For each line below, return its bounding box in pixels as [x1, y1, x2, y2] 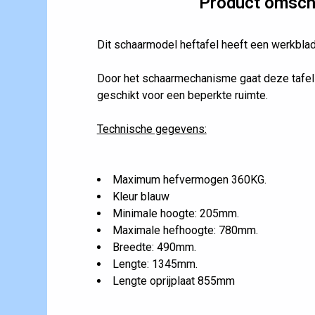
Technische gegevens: [96, 122, 207, 136]
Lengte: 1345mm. [112, 257, 198, 271]
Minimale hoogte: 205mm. [112, 206, 239, 220]
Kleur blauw [112, 189, 169, 203]
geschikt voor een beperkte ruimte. [96, 88, 268, 102]
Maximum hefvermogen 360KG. [112, 172, 266, 186]
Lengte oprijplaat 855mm [112, 274, 235, 288]
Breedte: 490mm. [112, 240, 196, 254]
